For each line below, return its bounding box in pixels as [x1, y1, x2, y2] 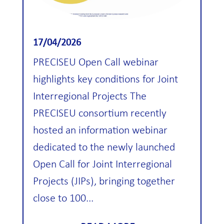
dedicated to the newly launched [32, 142, 175, 154]
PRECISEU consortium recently [32, 108, 166, 120]
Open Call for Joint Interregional [32, 159, 172, 171]
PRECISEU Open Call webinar [32, 57, 158, 69]
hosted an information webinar [32, 125, 167, 137]
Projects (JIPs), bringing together [32, 176, 175, 188]
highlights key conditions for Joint [32, 74, 178, 86]
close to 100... [32, 193, 93, 205]
